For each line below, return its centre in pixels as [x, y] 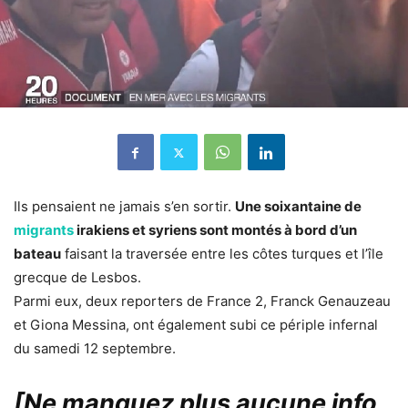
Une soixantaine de [298, 207]
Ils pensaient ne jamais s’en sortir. [124, 207]
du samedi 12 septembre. [95, 349]
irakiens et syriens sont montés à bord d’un [215, 230]
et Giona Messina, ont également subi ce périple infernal [196, 325]
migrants [44, 230]
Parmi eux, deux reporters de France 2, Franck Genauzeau [202, 301]
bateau [37, 254]
